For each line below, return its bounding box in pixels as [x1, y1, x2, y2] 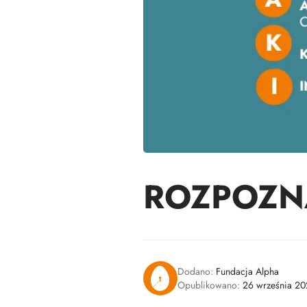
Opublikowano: [177, 278, 240, 292]
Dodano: [177, 265, 213, 278]
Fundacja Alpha [212, 265, 279, 278]
